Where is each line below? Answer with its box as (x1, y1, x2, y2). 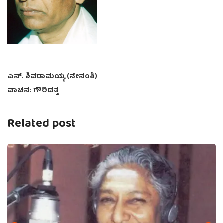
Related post (7, 113, 76, 135)
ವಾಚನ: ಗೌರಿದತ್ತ (7, 84, 59, 97)
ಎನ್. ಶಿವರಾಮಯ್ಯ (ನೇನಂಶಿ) (7, 70, 97, 83)
